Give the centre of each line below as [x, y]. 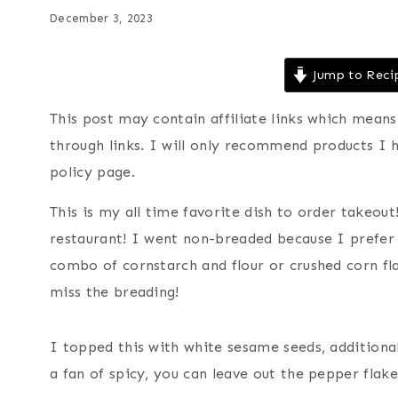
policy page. [92, 172]
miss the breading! [117, 292]
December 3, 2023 [102, 19]
